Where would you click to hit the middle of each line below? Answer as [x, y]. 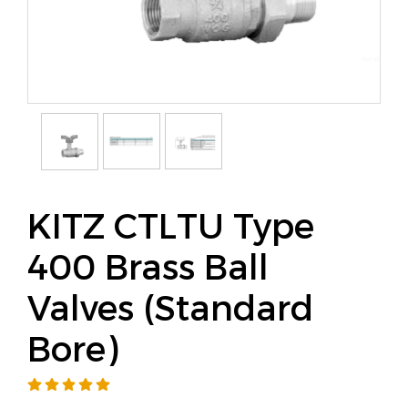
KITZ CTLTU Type [171, 224]
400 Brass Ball [148, 265]
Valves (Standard [170, 306]
